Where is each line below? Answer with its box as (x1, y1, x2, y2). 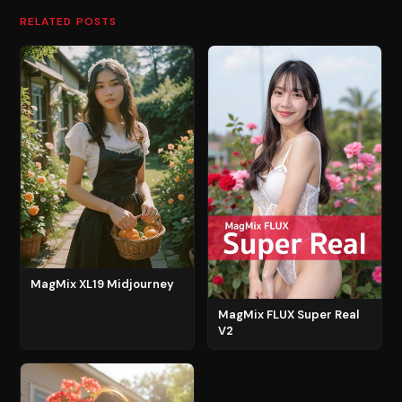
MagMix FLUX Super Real (218, 306, 359, 322)
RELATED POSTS (20, 13, 118, 29)
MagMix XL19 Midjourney (31, 275, 174, 292)
